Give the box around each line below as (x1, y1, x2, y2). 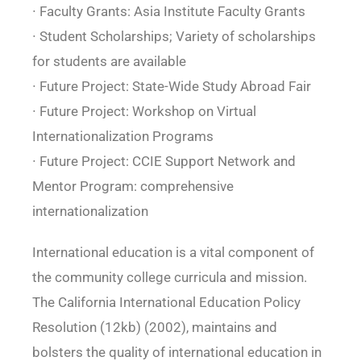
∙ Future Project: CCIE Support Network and (31, 153, 296, 170)
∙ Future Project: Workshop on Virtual (31, 103, 256, 120)
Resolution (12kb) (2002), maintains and (31, 319, 277, 336)
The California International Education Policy (31, 294, 301, 311)
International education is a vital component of (31, 244, 314, 261)
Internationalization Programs (31, 128, 214, 145)
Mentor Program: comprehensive (31, 178, 234, 195)
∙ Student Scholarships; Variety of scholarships (31, 28, 316, 45)
